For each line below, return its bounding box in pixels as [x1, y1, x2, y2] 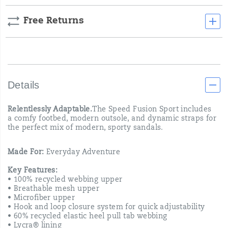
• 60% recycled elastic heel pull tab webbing [8, 213, 167, 220]
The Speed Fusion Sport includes [92, 106, 212, 113]
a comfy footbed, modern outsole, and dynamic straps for [8, 116, 216, 123]
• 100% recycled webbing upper [8, 177, 123, 184]
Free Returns [23, 17, 84, 26]
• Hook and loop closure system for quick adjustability [8, 204, 205, 211]
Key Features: [8, 167, 58, 175]
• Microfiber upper [8, 195, 75, 202]
